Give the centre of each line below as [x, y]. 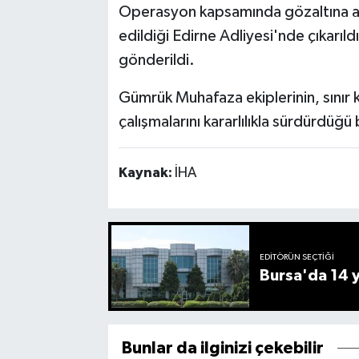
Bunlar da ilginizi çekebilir [222, 349]
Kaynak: [146, 173]
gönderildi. [156, 60]
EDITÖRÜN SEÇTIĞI [297, 258]
